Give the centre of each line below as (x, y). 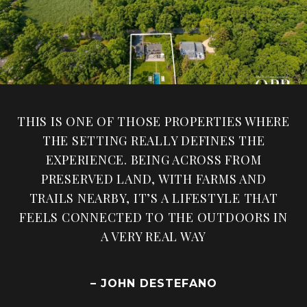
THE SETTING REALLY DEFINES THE (153, 140)
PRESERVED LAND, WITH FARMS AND (153, 179)
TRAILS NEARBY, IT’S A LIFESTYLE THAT (153, 198)
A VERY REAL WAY (153, 236)
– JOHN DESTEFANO (153, 283)
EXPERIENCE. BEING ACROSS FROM (153, 159)
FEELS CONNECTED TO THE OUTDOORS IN (153, 217)
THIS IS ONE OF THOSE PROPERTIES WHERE (153, 121)
